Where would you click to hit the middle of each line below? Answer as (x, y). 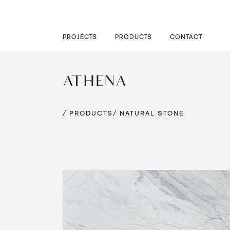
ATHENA (95, 83)
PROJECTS (80, 37)
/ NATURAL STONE (149, 113)
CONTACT (186, 37)
